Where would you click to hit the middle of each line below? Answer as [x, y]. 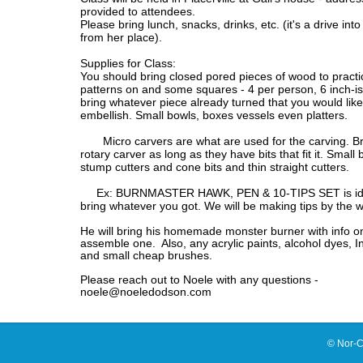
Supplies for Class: [128, 63]
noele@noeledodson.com [146, 292]
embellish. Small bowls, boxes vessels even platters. [214, 115]
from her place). [122, 37]
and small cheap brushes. [147, 255]
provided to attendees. [140, 11]
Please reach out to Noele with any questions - [200, 280]
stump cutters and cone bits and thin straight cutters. [215, 167]
